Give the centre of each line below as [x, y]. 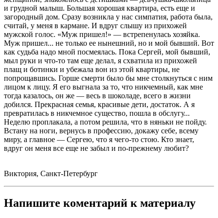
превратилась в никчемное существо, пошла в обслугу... [97, 113]
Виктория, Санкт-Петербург [51, 174]
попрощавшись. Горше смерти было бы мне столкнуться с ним [108, 78]
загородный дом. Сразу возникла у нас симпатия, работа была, [108, 17]
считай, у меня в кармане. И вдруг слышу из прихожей [95, 26]
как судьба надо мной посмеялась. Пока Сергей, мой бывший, [107, 52]
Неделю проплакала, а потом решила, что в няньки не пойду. [105, 122]
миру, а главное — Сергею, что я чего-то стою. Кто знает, [99, 140]
